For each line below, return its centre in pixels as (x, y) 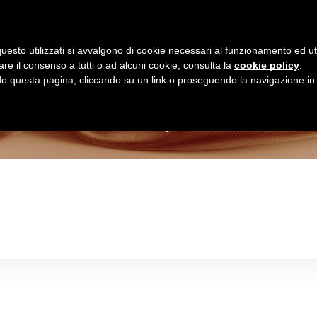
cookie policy (267, 65)
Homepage (192, 27)
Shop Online (265, 27)
